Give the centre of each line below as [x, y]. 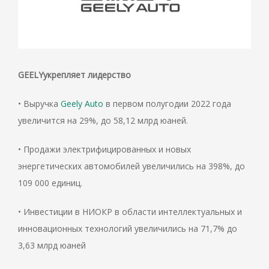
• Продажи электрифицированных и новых [104, 150]
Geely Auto [82, 104]
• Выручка [39, 104]
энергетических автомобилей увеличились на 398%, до [131, 166]
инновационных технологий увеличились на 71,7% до [128, 229]
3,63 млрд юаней [52, 246]
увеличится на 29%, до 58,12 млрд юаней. [103, 121]
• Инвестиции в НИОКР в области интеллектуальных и [130, 212]
